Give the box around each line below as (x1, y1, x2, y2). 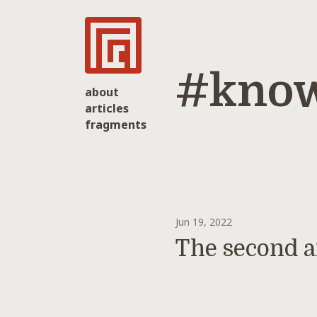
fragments (85, 117, 146, 133)
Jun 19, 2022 (175, 214, 232, 229)
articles (85, 100, 129, 117)
